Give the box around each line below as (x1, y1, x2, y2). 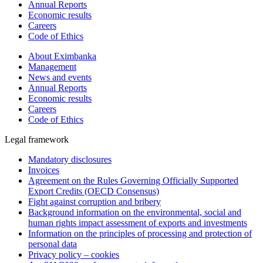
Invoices (28, 164, 59, 175)
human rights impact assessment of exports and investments (28, 217, 247, 228)
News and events (28, 72, 92, 82)
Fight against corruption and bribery (28, 196, 161, 207)
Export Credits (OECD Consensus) (28, 186, 159, 196)
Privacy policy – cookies (28, 249, 119, 259)
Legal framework (5, 134, 69, 144)
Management (28, 61, 76, 72)
